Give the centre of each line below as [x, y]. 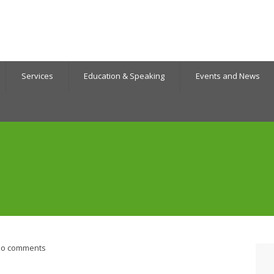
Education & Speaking [124, 76]
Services [37, 76]
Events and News [228, 76]
